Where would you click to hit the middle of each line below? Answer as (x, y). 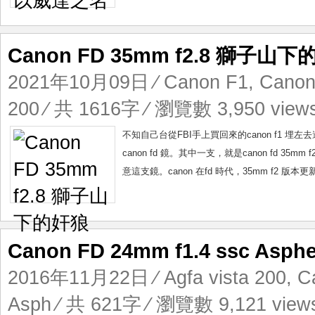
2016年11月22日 (78, 278)
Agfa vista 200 (225, 278)
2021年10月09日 (78, 82)
